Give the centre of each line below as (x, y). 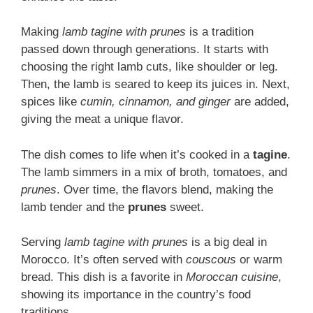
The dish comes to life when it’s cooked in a (137, 154)
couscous (211, 260)
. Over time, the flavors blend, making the (165, 189)
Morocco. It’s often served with (103, 260)
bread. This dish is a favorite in (103, 277)
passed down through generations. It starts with (145, 50)
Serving (43, 242)
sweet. (185, 207)
